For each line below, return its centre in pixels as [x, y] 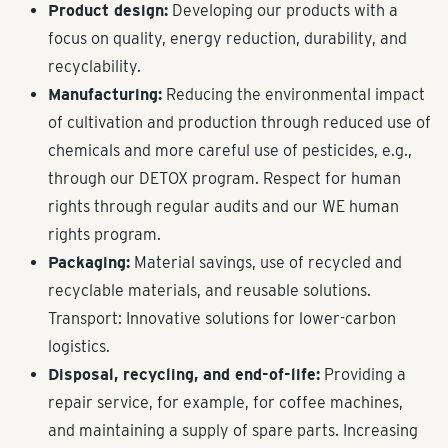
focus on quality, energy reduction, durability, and [227, 38]
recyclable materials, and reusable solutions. [209, 290]
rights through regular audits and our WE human [223, 206]
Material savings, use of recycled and [266, 262]
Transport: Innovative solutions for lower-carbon [222, 318]
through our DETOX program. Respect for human [224, 178]
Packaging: [89, 262]
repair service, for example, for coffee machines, [225, 402]
